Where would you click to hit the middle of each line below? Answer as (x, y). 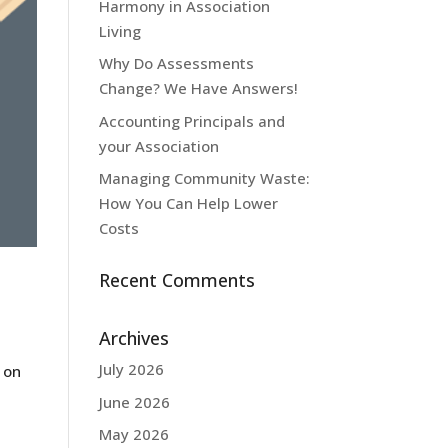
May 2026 (133, 434)
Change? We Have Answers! (198, 88)
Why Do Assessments (176, 63)
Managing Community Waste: (204, 178)
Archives (133, 338)
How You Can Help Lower (188, 203)
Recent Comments (176, 280)
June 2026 (134, 401)
